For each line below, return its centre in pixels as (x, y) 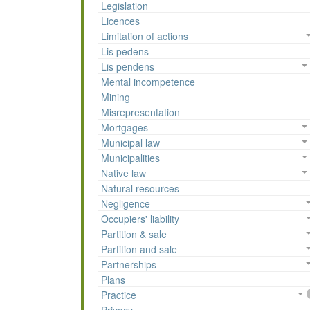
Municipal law (130, 143)
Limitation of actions (145, 36)
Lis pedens (125, 52)
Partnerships (129, 265)
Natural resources (140, 189)
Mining (116, 97)
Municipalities (130, 158)
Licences (120, 21)
